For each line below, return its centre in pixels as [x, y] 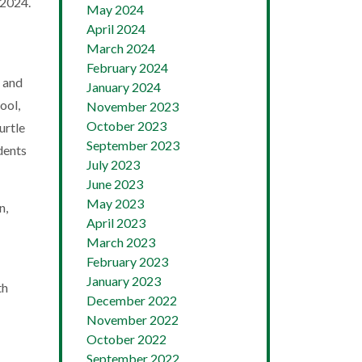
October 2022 [126, 339]
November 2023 [133, 106]
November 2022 [133, 319]
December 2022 [132, 300]
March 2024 [121, 48]
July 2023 [113, 164]
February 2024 [127, 67]
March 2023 [121, 242]
